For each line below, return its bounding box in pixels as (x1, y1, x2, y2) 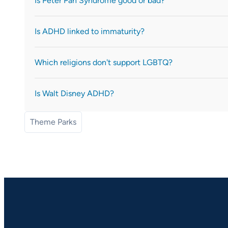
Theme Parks (30, 117, 76, 127)
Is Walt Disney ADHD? (35, 88, 114, 98)
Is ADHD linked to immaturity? (35, 26, 145, 36)
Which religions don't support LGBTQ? (35, 57, 173, 67)
